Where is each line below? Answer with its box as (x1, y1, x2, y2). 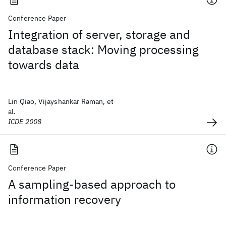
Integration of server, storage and (8, 26, 190, 42)
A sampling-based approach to (8, 176, 176, 192)
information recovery (8, 191, 121, 207)
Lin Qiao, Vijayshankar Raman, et (8, 97, 114, 106)
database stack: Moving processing (8, 41, 199, 58)
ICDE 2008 (8, 117, 42, 126)
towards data (8, 56, 79, 73)
